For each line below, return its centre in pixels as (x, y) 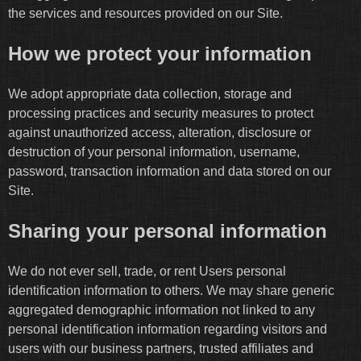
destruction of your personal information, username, (154, 152)
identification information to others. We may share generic (171, 291)
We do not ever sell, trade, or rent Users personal (147, 272)
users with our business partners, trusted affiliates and (161, 349)
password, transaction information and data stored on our (170, 172)
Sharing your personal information (168, 231)
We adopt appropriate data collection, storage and (150, 94)
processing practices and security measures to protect (161, 114)
